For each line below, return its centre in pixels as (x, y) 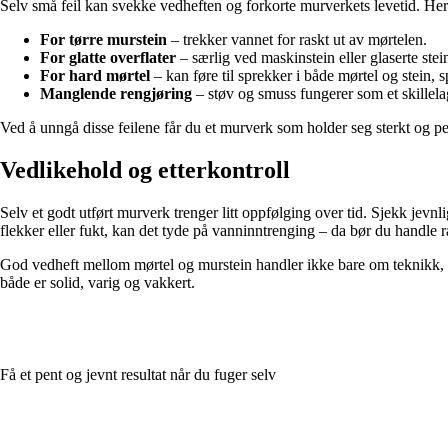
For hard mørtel (95, 75)
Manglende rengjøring (116, 93)
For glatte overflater (108, 57)
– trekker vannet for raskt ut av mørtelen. (297, 39)
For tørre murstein (103, 39)
